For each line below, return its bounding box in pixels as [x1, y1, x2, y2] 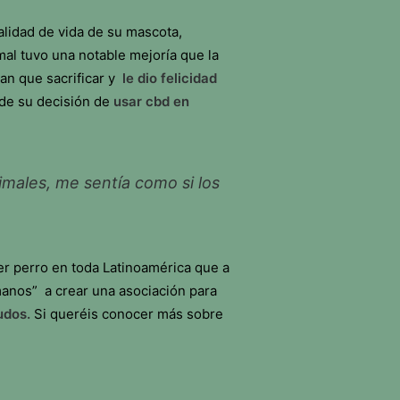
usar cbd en [113, 93, 189, 110]
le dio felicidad [122, 70, 217, 87]
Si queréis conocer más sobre [34, 305, 223, 322]
